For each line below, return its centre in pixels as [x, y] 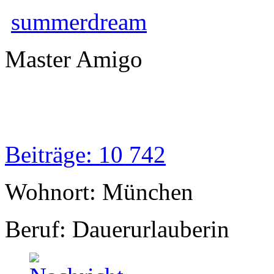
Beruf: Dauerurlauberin [117, 229]
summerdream [79, 22]
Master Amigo [74, 59]
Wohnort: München [99, 192]
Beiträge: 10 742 [85, 155]
